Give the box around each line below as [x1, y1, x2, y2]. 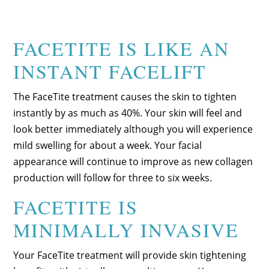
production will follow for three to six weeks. [13, 171, 213, 184]
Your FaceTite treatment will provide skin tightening [13, 248, 247, 262]
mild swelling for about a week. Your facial [13, 138, 202, 152]
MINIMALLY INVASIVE [13, 216, 240, 243]
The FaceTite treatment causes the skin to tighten [13, 89, 237, 103]
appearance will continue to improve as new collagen [13, 154, 253, 168]
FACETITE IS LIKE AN [13, 35, 230, 61]
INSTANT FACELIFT [13, 58, 207, 84]
